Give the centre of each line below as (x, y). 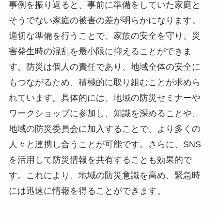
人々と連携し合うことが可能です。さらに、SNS (105, 144)
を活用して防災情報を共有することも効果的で (100, 160)
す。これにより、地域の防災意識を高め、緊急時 (104, 175)
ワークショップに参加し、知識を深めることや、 (104, 113)
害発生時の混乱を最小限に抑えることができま (100, 51)
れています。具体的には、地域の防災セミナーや (104, 98)
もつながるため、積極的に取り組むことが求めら (104, 82)
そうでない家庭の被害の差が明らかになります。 (104, 20)
